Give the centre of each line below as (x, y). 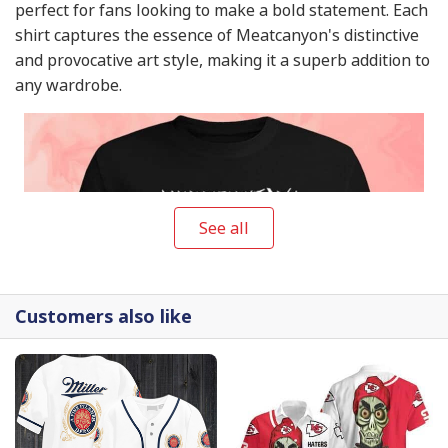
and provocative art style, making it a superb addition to (222, 59)
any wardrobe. (68, 84)
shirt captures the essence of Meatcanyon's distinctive (217, 34)
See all (224, 228)
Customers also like (103, 316)
